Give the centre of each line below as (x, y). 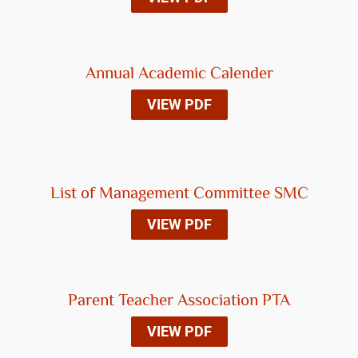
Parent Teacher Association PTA (179, 301)
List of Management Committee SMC (179, 194)
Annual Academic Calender (179, 74)
